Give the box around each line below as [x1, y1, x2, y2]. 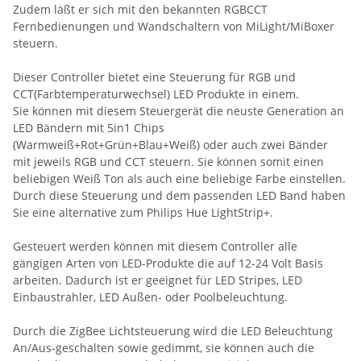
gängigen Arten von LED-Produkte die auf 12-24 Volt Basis [13, 255, 323, 272]
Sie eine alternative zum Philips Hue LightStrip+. [13, 205, 273, 221]
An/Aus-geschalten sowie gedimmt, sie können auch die [13, 340, 314, 356]
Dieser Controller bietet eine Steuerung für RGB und [13, 69, 296, 85]
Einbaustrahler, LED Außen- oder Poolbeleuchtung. [13, 289, 288, 305]
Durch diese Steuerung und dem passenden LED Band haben [13, 188, 346, 204]
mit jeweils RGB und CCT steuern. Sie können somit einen [13, 154, 324, 170]
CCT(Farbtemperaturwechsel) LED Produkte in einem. [13, 86, 299, 102]
